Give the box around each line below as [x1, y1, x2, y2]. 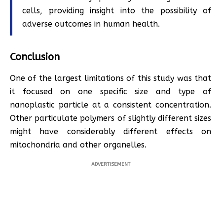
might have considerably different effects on [10, 127, 211, 137]
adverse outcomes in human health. [22, 19, 160, 29]
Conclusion [10, 51, 60, 63]
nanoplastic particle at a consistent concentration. [10, 100, 211, 110]
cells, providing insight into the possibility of [22, 6, 211, 16]
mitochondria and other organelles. [10, 140, 147, 150]
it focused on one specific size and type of [10, 87, 211, 97]
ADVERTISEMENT [91, 161, 130, 168]
